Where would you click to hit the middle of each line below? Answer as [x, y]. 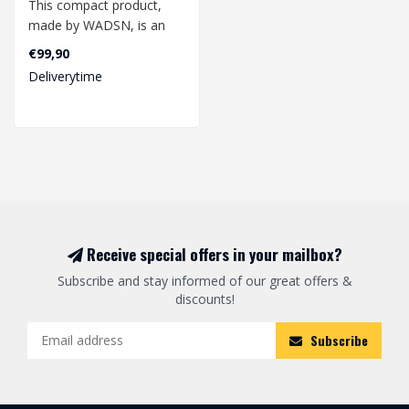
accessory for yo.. [80, 66]
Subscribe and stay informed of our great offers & [204, 281]
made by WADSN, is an [97, 26]
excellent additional [85, 46]
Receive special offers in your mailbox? [212, 255]
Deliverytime [65, 77]
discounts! [204, 299]
